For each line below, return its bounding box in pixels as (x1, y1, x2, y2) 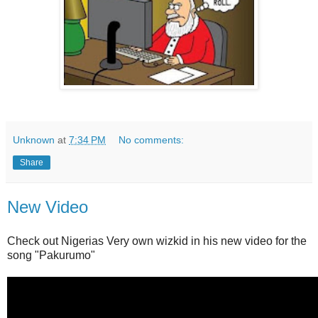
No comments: (119, 134, 185, 146)
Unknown (13, 134, 55, 146)
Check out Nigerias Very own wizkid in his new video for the (7, 234, 307, 247)
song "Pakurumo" (7, 248, 95, 261)
